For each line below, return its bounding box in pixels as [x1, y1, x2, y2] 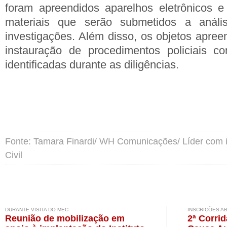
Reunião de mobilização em [5, 213, 125, 223]
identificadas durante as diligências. [5, 58, 179, 71]
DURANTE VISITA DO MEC [5, 207, 68, 212]
